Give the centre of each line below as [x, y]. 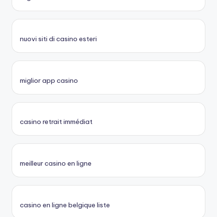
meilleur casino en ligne [56, 163]
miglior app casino [49, 80]
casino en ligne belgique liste [65, 205]
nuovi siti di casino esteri [58, 39]
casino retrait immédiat [56, 122]
